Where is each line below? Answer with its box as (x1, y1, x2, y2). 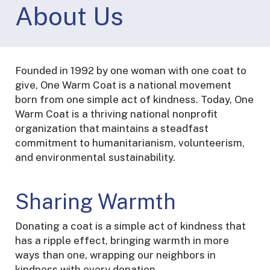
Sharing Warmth (15, 189, 181, 215)
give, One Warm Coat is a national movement (15, 78, 231, 91)
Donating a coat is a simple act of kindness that (15, 220, 246, 233)
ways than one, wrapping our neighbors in (15, 249, 216, 262)
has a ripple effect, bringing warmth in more (15, 234, 229, 247)
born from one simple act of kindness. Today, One (15, 93, 254, 105)
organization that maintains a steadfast (15, 122, 209, 134)
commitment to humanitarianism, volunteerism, (15, 136, 245, 149)
